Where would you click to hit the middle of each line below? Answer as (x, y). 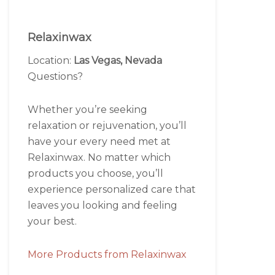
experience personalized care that (112, 189)
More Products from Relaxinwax (107, 254)
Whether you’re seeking (87, 110)
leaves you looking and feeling (103, 205)
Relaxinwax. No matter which (99, 157)
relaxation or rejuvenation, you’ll (107, 126)
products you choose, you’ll (95, 173)
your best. (52, 221)
